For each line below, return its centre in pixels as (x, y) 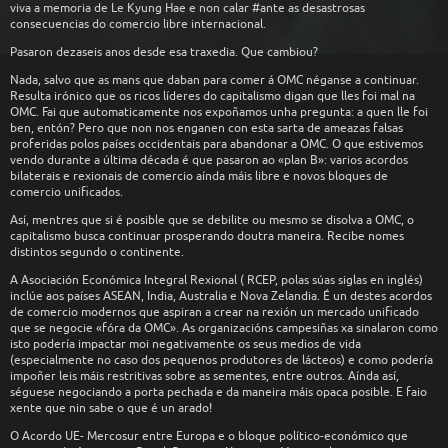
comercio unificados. (66, 191)
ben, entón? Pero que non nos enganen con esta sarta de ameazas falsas (206, 127)
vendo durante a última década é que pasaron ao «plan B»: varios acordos (209, 159)
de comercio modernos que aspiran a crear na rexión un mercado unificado (214, 311)
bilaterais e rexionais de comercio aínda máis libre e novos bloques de (199, 175)
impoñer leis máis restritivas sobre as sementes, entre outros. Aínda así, (204, 375)
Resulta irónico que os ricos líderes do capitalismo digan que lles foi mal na (212, 95)
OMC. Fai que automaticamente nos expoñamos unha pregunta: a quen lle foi (219, 111)
